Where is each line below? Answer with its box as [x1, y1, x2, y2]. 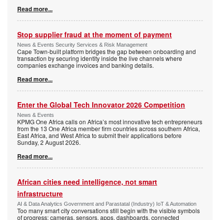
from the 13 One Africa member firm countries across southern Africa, [17, 124, 200, 133]
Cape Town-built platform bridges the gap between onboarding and [17, 47, 196, 56]
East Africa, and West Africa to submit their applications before [17, 131, 182, 140]
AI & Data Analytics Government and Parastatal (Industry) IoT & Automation [17, 201, 196, 207]
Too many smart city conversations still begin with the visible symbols [17, 206, 200, 215]
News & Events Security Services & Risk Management [17, 42, 147, 48]
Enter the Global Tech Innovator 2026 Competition [17, 100, 185, 110]
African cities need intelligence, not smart [17, 177, 157, 187]
